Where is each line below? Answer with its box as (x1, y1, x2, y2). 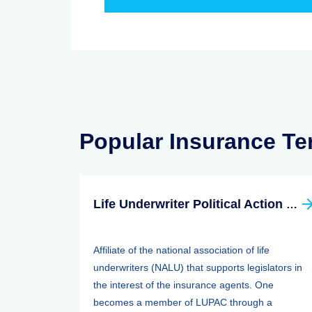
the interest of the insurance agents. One (93, 279, 274, 290)
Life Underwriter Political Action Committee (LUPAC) (286, 198, 297, 210)
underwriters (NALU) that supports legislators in (93, 262, 302, 273)
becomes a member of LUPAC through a (93, 297, 272, 308)
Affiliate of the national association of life (93, 244, 270, 256)
